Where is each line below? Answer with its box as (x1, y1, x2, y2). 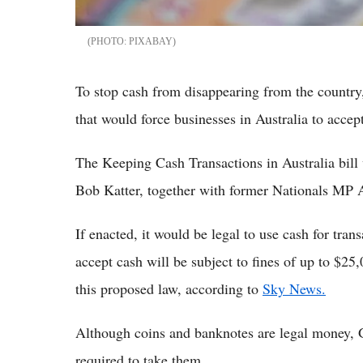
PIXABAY (129, 36, 173, 48)
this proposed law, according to (75, 279, 263, 299)
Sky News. (263, 279, 326, 299)
